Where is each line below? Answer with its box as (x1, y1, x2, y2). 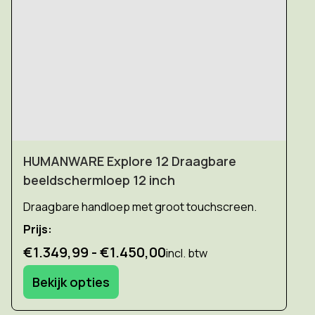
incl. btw (166, 245, 207, 261)
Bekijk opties (32, 273, 110, 290)
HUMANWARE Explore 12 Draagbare (23, 152, 236, 169)
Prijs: (23, 221, 52, 237)
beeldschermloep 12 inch (23, 171, 175, 188)
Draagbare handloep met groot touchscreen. (23, 198, 259, 214)
